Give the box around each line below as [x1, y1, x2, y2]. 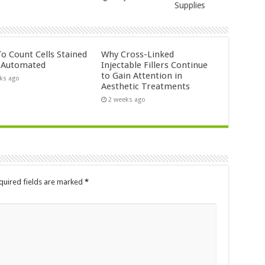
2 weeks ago [108, 95, 146, 104]
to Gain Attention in [101, 70, 183, 81]
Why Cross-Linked [101, 49, 174, 60]
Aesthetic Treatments [101, 80, 190, 92]
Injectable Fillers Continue [101, 59, 208, 70]
